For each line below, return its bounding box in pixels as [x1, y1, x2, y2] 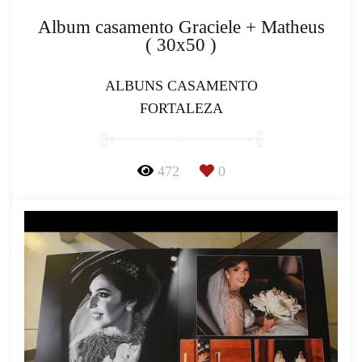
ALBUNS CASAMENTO [104, 77, 258, 94]
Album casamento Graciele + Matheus [37, 16, 325, 37]
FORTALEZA [139, 99, 223, 116]
